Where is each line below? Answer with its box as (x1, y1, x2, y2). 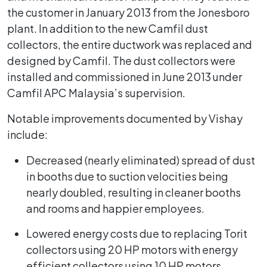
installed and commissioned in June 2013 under (7, 69, 242, 83)
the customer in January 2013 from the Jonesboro (7, 5, 250, 19)
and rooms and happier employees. (26, 201, 204, 215)
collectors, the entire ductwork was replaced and (7, 37, 252, 51)
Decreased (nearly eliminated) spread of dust (26, 153, 255, 167)
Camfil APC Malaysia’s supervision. (7, 85, 185, 100)
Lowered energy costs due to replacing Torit (26, 226, 247, 240)
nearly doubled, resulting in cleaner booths (26, 185, 241, 199)
